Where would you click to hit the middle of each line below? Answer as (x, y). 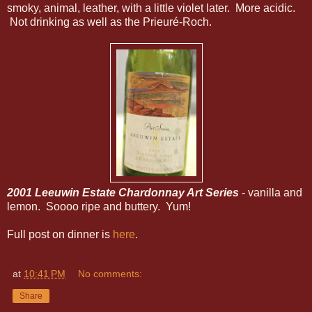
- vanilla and (271, 192)
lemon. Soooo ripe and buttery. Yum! (99, 206)
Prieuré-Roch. (177, 22)
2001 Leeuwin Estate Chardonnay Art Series (123, 192)
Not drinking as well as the (73, 22)
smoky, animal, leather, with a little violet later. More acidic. (151, 8)
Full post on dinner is (60, 234)
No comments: (110, 273)
